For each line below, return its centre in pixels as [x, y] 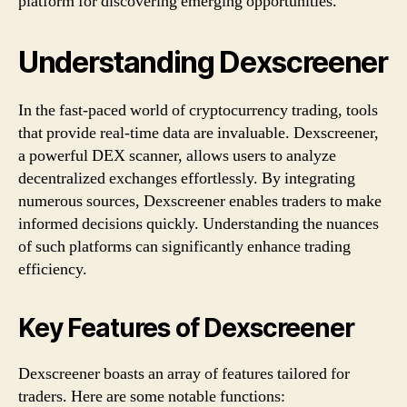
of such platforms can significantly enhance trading [184, 246]
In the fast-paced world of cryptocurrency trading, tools [198, 110]
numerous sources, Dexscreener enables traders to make [200, 201]
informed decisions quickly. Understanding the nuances [199, 223]
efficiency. [53, 269]
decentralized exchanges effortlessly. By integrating [187, 178]
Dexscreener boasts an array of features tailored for [184, 373]
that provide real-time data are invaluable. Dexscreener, [199, 133]
